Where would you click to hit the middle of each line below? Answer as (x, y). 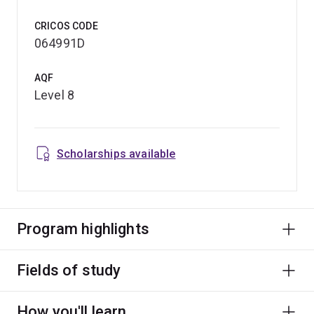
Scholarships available (116, 153)
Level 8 (55, 95)
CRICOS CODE (66, 26)
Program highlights (83, 228)
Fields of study (69, 270)
